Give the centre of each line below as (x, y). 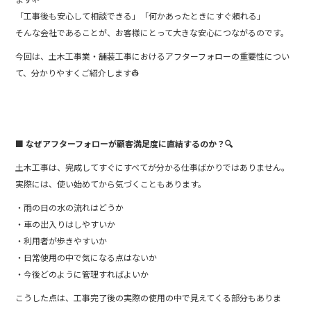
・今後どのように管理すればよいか (82, 274)
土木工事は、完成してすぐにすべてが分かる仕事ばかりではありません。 (153, 167)
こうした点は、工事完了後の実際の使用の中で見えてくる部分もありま (149, 297)
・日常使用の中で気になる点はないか (86, 257)
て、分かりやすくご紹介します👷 (78, 72)
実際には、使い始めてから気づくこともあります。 (111, 183)
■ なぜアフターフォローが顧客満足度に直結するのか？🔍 (125, 143)
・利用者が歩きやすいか (61, 240)
